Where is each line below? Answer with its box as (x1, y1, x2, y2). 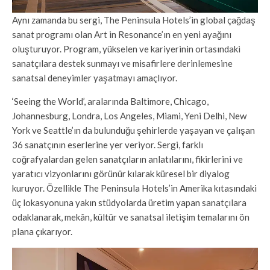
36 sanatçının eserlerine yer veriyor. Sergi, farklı (12, 139, 203, 151)
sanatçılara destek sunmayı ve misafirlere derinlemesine (12, 58, 233, 69)
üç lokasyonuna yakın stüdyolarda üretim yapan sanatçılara (12, 197, 246, 209)
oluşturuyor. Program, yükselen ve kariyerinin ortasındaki (12, 43, 240, 55)
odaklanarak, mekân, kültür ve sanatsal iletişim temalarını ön (12, 212, 250, 223)
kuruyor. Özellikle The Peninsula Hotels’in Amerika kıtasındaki (12, 183, 257, 194)
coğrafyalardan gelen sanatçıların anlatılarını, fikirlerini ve (12, 154, 243, 165)
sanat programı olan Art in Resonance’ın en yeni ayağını (12, 29, 231, 40)
